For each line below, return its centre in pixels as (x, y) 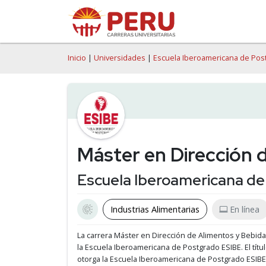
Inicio (77, 58)
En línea (245, 209)
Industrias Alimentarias (155, 209)
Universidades (120, 58)
